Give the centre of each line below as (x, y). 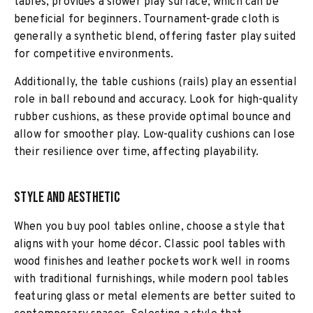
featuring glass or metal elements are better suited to (155, 297)
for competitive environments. (94, 54)
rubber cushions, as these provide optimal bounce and (152, 117)
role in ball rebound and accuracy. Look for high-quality (156, 100)
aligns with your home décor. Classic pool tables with (150, 245)
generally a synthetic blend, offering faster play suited (155, 37)
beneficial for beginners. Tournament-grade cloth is (147, 20)
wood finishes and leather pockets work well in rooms (152, 262)
